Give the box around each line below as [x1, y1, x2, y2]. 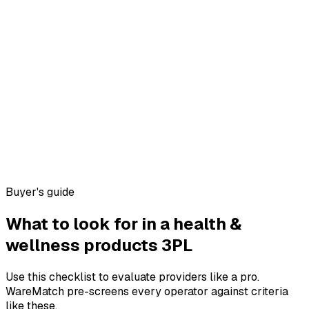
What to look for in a [6, 213, 170, 235]
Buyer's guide [6, 185, 74, 200]
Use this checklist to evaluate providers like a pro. [6, 269, 259, 284]
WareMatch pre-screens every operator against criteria [6, 283, 288, 299]
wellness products [6, 235, 158, 257]
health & [173, 213, 241, 235]
